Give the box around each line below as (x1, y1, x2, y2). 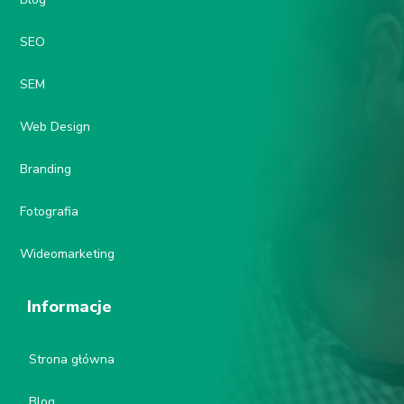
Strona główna (29, 351, 115, 369)
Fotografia (20, 203, 78, 221)
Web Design (20, 118, 90, 136)
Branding (20, 161, 71, 179)
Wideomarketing (20, 245, 115, 263)
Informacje (27, 296, 112, 318)
